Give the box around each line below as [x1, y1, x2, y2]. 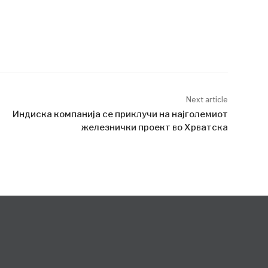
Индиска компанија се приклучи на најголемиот [12, 108, 228, 120]
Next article [185, 95, 228, 104]
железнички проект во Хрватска [81, 121, 228, 133]
